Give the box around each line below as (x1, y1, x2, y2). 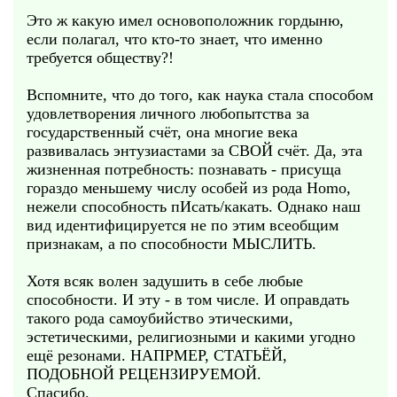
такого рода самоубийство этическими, (27, 309, 293, 327)
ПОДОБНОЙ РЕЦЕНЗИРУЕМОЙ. (27, 365, 261, 383)
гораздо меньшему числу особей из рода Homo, (27, 179, 351, 197)
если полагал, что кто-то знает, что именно (27, 30, 323, 48)
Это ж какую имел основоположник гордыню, (27, 12, 344, 29)
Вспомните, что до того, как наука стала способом (27, 86, 373, 104)
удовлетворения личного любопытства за (27, 105, 309, 122)
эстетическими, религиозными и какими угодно (27, 328, 355, 346)
